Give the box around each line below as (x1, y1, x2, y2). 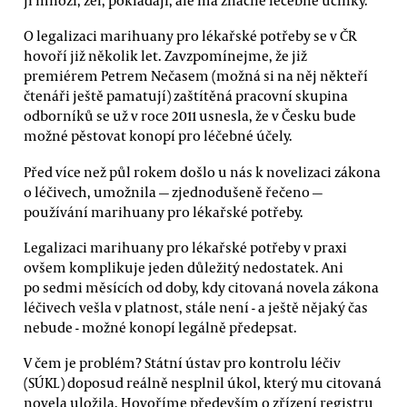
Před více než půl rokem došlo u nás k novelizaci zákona (24, 162, 381, 181)
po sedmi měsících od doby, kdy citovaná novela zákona (24, 277, 379, 296)
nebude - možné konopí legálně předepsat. (24, 317, 297, 336)
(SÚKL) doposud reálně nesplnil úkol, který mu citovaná (24, 373, 382, 392)
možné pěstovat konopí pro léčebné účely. (24, 126, 293, 145)
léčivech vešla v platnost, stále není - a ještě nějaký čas (24, 297, 368, 316)
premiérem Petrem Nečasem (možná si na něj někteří (24, 66, 368, 85)
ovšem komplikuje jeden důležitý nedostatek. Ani (24, 257, 343, 276)
